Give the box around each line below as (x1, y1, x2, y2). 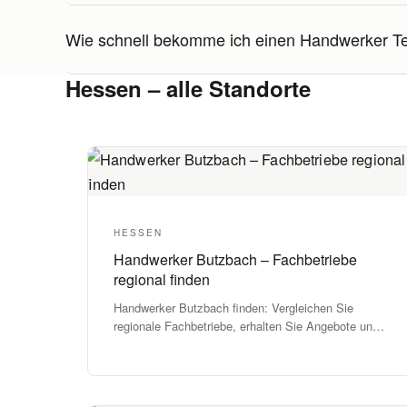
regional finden (114, 269, 210, 290)
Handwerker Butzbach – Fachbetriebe (114, 249, 357, 270)
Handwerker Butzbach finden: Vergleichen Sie (114, 299, 353, 316)
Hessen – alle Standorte (65, 73, 311, 104)
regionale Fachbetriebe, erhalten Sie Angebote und (114, 317, 379, 334)
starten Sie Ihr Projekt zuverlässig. (114, 335, 296, 352)
